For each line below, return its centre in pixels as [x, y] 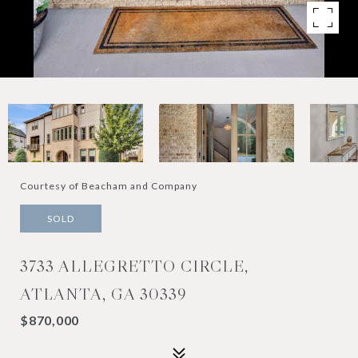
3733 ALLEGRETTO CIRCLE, [134, 266]
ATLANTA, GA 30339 [103, 294]
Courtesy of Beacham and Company [109, 186]
